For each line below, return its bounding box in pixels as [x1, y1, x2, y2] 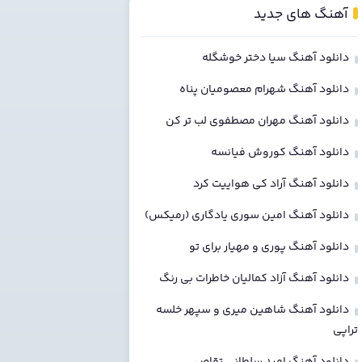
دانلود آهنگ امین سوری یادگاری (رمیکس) [144, 206, 349, 225]
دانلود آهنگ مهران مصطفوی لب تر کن [165, 112, 349, 130]
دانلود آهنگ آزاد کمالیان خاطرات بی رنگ [158, 269, 349, 288]
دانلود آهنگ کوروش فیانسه [210, 143, 349, 162]
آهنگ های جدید [253, 3, 347, 25]
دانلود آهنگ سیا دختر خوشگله [201, 48, 349, 67]
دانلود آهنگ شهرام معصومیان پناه [179, 80, 349, 99]
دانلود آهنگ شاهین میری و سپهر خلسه [155, 301, 349, 319]
